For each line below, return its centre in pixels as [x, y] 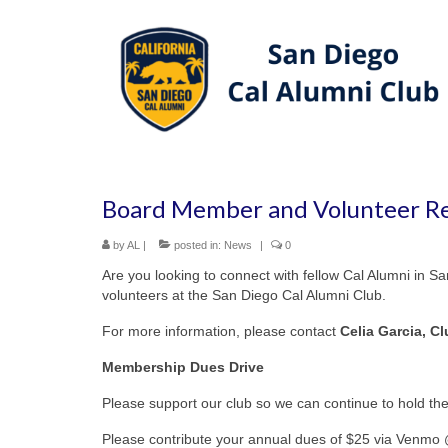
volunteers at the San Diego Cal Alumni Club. [244, 294]
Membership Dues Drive [183, 366]
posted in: [197, 244]
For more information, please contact [221, 330]
